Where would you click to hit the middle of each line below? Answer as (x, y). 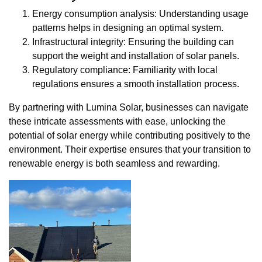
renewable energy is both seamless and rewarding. (114, 163)
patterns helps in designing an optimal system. (128, 27)
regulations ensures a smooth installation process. (136, 84)
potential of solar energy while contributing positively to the (130, 135)
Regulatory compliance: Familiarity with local (125, 70)
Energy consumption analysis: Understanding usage (140, 13)
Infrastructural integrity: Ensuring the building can (133, 42)
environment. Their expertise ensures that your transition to (130, 149)
